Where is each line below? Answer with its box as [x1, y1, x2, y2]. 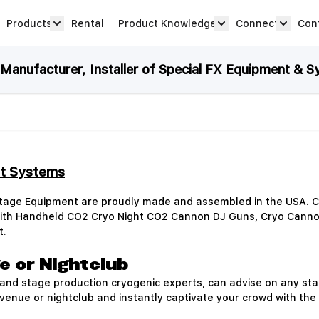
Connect [236, 14, 279, 33]
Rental [71, 14, 105, 33]
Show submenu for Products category [56, 28, 249, 46]
